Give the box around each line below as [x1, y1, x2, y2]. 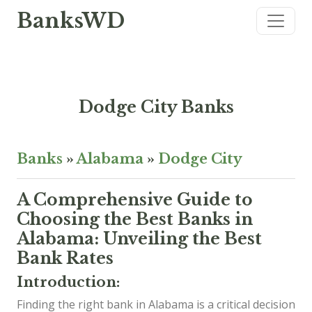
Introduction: [17, 274, 120, 290]
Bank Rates [17, 248, 114, 268]
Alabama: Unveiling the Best [17, 228, 262, 249]
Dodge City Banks [78, 97, 234, 117]
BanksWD [17, 8, 125, 33]
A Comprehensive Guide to [17, 189, 253, 210]
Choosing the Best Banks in [17, 209, 253, 229]
